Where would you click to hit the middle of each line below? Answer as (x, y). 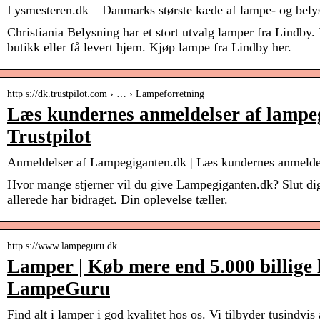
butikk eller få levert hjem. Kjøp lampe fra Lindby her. (149, 47)
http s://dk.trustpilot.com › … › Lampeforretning (106, 94)
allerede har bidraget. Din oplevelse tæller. (117, 200)
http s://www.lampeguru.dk (62, 246)
